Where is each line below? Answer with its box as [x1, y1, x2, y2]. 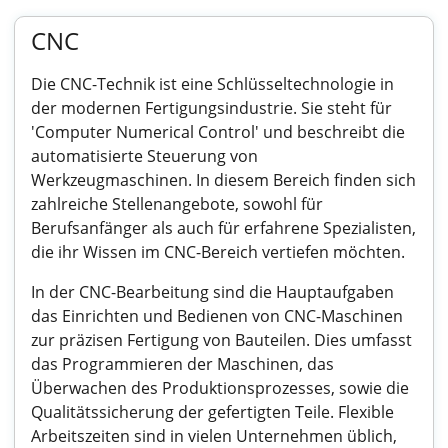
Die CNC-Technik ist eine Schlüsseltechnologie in [31, 73, 394, 95]
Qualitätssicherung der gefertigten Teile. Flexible [31, 401, 394, 423]
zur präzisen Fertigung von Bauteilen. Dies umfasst [31, 329, 412, 351]
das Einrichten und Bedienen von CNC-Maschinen [31, 305, 403, 327]
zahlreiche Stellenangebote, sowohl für [31, 193, 323, 215]
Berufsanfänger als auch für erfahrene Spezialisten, [31, 217, 416, 239]
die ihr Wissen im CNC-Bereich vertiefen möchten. [31, 241, 405, 263]
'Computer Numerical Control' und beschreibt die [31, 121, 405, 143]
